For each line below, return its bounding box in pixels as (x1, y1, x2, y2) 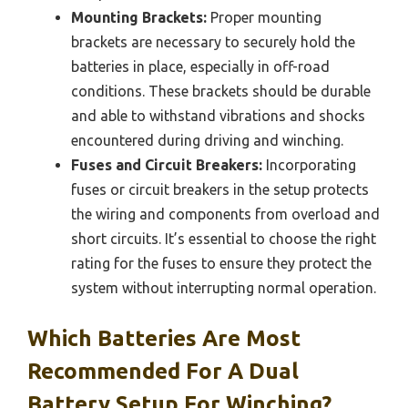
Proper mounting (207, 8, 321, 25)
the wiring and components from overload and (71, 205, 380, 222)
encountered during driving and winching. (71, 131, 343, 148)
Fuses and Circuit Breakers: (71, 156, 262, 173)
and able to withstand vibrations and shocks (71, 107, 365, 124)
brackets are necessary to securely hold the (71, 33, 355, 50)
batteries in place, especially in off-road (71, 57, 330, 75)
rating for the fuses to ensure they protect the (71, 254, 372, 271)
